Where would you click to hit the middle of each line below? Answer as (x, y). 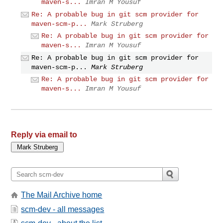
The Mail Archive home (62, 195)
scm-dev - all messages (63, 209)
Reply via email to (44, 135)
